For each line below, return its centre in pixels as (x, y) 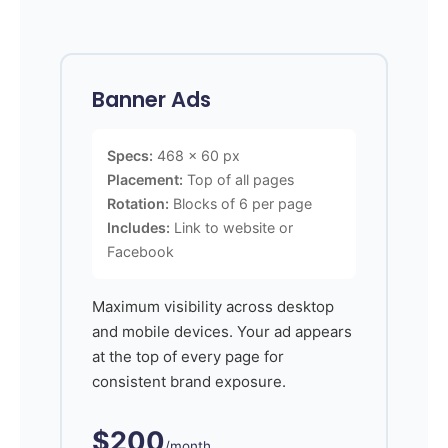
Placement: (145, 179)
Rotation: (138, 203)
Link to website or (231, 227)
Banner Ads (151, 99)
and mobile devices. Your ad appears (222, 331)
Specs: (130, 155)
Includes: (138, 227)
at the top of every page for (188, 356)
